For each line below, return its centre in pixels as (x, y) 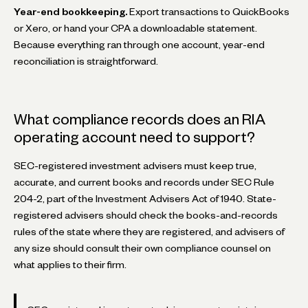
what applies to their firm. (70, 264)
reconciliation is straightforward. (86, 61)
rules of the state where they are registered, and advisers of (149, 231)
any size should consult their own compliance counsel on (142, 248)
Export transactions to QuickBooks (208, 11)
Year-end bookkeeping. (70, 11)
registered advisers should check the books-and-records (146, 215)
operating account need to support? (134, 137)
